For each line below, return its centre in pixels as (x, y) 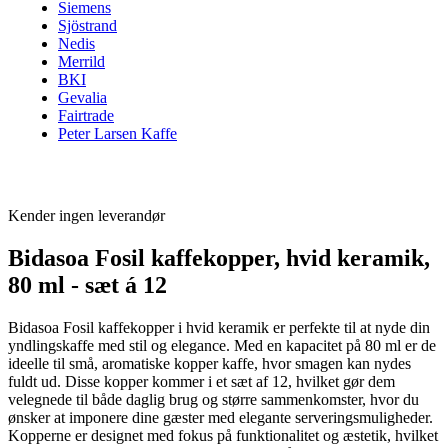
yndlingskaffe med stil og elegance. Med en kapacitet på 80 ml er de (222, 345)
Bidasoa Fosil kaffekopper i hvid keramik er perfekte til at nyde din (219, 327)
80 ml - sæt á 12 (87, 284)
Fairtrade (86, 115)
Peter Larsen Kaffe (117, 133)
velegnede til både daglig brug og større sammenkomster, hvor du (213, 399)
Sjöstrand (87, 25)
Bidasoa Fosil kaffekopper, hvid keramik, (219, 257)
